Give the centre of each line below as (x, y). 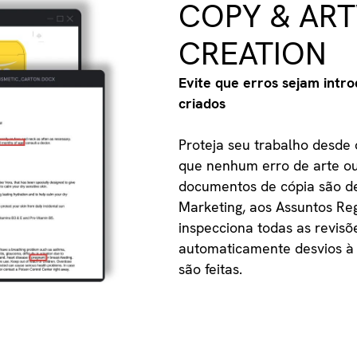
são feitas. (211, 269)
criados (202, 104)
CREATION (253, 54)
